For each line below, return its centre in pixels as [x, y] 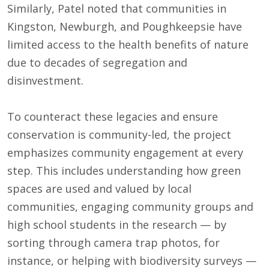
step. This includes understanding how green [124, 171]
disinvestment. [45, 81]
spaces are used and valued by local [99, 189]
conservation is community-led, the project [119, 135]
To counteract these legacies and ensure [113, 117]
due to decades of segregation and [97, 63]
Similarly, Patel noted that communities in [117, 9]
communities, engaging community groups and [130, 207]
